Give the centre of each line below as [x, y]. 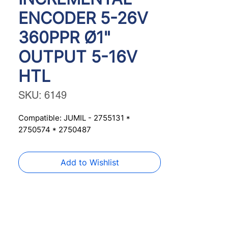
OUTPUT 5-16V [78, 57]
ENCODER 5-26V [83, 18]
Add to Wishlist [90, 162]
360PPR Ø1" [64, 37]
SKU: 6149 [42, 95]
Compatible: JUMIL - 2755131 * [74, 118]
